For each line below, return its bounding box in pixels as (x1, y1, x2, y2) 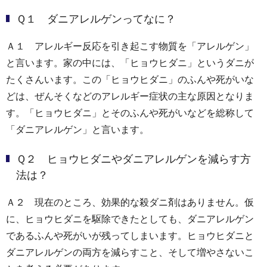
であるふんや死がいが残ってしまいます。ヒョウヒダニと (6, 230, 254, 241)
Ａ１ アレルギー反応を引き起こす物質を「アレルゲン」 (6, 41, 254, 52)
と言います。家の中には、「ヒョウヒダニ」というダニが (6, 58, 254, 69)
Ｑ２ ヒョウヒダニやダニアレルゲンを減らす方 (16, 153, 251, 165)
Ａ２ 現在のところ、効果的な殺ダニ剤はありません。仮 (6, 197, 254, 207)
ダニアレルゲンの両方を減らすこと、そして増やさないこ (6, 247, 254, 257)
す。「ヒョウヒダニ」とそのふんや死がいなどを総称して (6, 108, 254, 119)
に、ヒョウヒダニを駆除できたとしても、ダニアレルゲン (6, 213, 254, 224)
